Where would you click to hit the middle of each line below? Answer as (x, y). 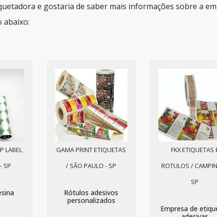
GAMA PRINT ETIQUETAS (91, 150)
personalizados (91, 200)
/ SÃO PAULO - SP (91, 166)
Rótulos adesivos (91, 193)
